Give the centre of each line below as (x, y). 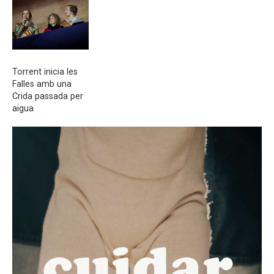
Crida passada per (48, 96)
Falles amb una (42, 84)
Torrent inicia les (45, 72)
